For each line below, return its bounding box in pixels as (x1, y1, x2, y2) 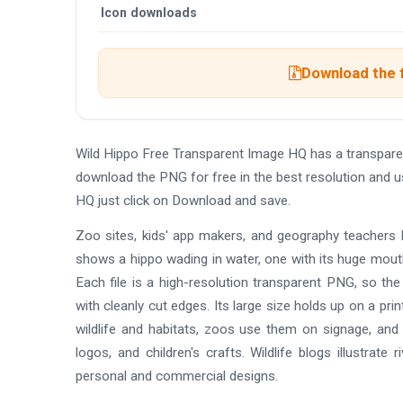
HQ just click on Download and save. (76, 193, 291, 210)
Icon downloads (101, 5, 198, 21)
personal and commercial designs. (76, 367, 278, 384)
